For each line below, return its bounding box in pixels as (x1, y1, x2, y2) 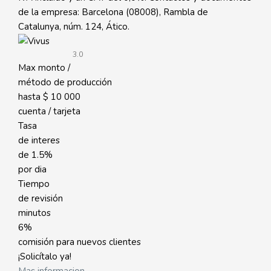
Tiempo (18, 178, 50, 190)
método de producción (18, 76, 112, 88)
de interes (18, 134, 60, 146)
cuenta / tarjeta (18, 105, 80, 117)
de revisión (18, 192, 63, 204)
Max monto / (18, 62, 70, 74)
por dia (18, 163, 47, 175)
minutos (18, 207, 51, 219)
